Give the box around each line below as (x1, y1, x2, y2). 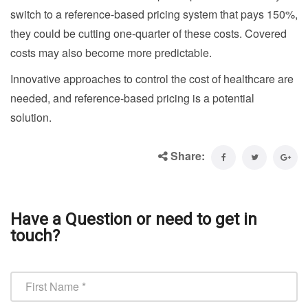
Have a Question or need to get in (10, 209, 257, 229)
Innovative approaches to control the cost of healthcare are (10, 70, 294, 87)
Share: (168, 147, 208, 164)
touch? (10, 225, 60, 245)
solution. (10, 109, 52, 125)
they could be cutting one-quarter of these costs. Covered (10, 25, 287, 41)
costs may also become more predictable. (10, 44, 212, 60)
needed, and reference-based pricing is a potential (10, 89, 254, 106)
